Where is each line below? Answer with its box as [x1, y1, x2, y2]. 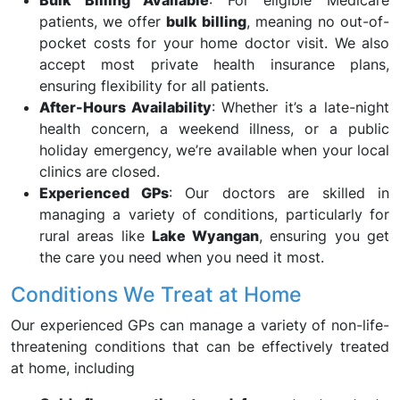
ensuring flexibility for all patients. [39, 77, 269, 95]
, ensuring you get [258, 227, 390, 245]
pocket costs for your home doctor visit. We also [39, 34, 389, 52]
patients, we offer [39, 12, 167, 30]
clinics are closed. [39, 162, 160, 180]
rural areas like [39, 227, 153, 245]
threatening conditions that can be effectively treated [11, 337, 389, 355]
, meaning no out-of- [246, 12, 390, 30]
